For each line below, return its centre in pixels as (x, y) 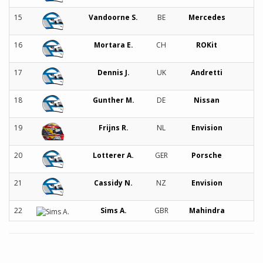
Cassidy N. (113, 183)
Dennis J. (113, 73)
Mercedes (207, 18)
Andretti (207, 73)
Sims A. (113, 211)
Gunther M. (113, 100)
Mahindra (207, 211)
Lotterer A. (113, 156)
